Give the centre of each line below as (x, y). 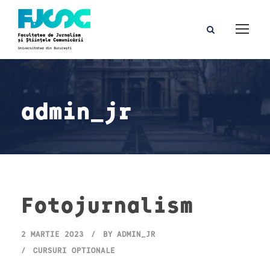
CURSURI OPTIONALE (74, 250)
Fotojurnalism (107, 204)
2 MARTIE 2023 (52, 234)
